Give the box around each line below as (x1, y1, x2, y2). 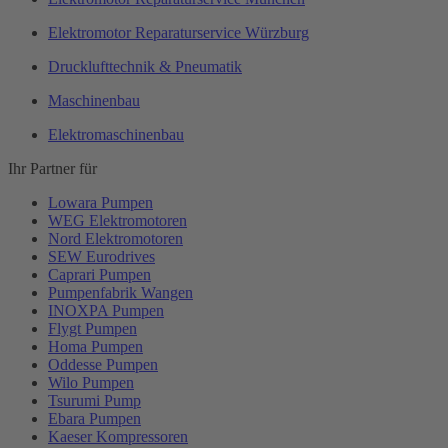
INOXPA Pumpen (48, 301, 164, 319)
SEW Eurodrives (48, 247, 155, 265)
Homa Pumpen (48, 337, 143, 355)
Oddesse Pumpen (48, 355, 158, 373)
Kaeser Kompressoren (48, 427, 188, 445)
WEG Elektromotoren (48, 211, 187, 229)
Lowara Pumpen (48, 193, 153, 211)
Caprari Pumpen (48, 265, 151, 283)
